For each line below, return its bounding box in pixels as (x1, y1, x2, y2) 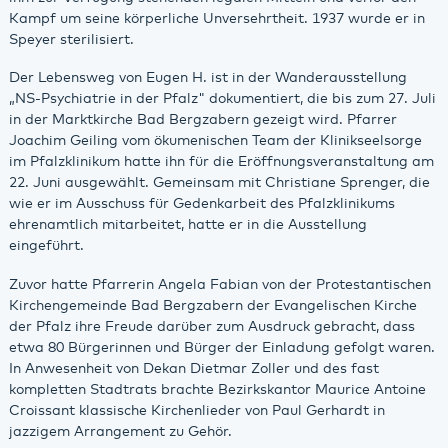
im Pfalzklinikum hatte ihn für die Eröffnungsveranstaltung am (8, 155, 434, 170)
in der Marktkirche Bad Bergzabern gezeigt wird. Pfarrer (8, 113, 397, 128)
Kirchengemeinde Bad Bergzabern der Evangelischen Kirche (8, 298, 417, 313)
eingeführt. (8, 239, 84, 254)
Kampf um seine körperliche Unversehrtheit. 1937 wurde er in (8, 11, 425, 26)
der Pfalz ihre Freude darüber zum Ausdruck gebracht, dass (8, 319, 415, 334)
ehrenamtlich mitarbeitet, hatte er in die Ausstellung (8, 218, 367, 233)
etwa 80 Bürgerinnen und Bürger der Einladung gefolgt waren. (8, 340, 435, 355)
